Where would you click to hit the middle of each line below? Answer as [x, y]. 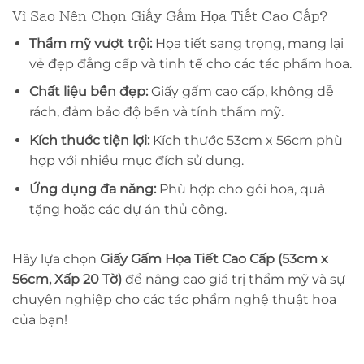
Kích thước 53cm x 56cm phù [246, 140]
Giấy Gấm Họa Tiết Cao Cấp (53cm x [214, 259]
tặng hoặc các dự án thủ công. [128, 209]
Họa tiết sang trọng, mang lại [247, 43]
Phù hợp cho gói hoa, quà [240, 188]
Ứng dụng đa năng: [92, 188]
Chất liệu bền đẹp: [88, 92]
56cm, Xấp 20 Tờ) [67, 279]
